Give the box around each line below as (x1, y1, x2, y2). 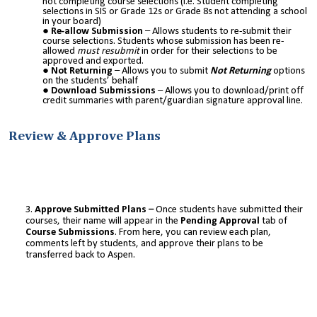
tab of (260, 215, 287, 226)
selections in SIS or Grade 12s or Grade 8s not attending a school (42, 6, 307, 18)
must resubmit (77, 46, 142, 57)
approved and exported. (42, 56, 144, 67)
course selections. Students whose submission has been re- (42, 36, 284, 47)
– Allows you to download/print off (156, 86, 304, 97)
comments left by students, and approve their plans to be (25, 238, 263, 249)
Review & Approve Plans (8, 129, 161, 144)
